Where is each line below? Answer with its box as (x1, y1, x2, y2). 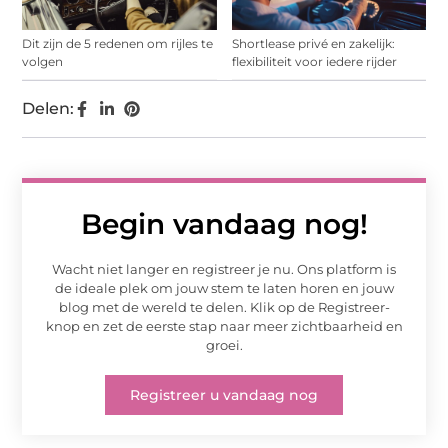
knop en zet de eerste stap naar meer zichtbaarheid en (45, 318, 403, 335)
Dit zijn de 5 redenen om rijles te (22, 36, 214, 52)
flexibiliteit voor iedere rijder (231, 54, 397, 70)
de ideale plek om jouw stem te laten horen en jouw (54, 280, 394, 297)
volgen (22, 54, 64, 70)
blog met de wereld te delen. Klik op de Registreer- (58, 299, 390, 316)
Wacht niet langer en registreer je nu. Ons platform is (52, 261, 396, 278)
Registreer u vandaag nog (130, 386, 318, 405)
